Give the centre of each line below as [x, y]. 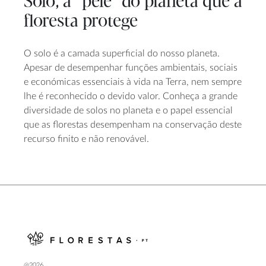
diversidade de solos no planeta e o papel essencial [128, 111]
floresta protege [81, 21]
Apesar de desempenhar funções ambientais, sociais [131, 68]
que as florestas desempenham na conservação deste [133, 125]
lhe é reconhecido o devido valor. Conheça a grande [131, 96]
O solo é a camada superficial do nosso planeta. [122, 54]
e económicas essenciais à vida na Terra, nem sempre [133, 82]
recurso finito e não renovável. [86, 139]
